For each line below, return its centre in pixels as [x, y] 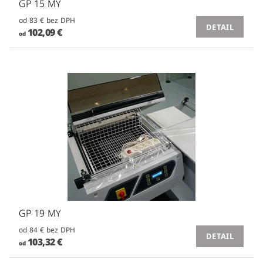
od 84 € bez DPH [61, 230]
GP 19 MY [40, 213]
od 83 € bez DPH [61, 21]
